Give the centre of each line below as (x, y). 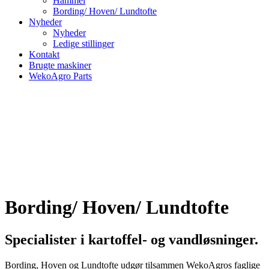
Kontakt (44, 54)
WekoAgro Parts (60, 76)
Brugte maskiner (60, 65)
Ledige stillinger (83, 44)
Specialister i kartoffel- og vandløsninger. (131, 239)
